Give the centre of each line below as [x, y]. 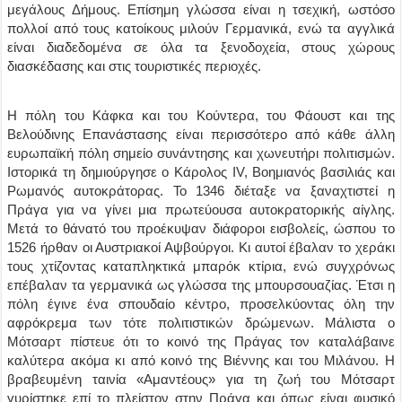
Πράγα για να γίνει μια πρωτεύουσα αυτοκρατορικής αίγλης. [201, 210]
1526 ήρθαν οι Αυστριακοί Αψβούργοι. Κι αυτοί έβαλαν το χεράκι [201, 247]
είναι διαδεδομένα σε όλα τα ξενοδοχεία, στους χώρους [201, 47]
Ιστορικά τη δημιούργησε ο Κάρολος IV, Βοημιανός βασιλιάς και [201, 172]
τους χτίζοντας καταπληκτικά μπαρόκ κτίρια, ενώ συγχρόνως [201, 266]
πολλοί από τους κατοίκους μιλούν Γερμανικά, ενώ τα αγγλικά [201, 28]
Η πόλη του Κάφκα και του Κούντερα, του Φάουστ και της [201, 115]
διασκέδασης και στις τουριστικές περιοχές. [135, 66]
